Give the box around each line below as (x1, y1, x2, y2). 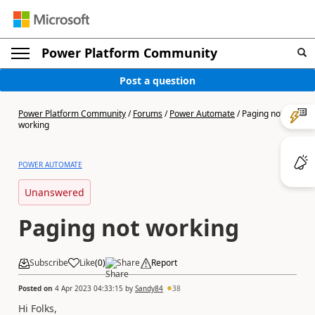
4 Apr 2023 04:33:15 (55, 283, 123, 293)
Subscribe (30, 257, 68, 269)
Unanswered (25, 186, 84, 199)
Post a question (120, 73, 195, 87)
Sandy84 (135, 283, 163, 293)
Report (151, 257, 177, 269)
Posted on (18, 283, 55, 293)
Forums (133, 108, 162, 120)
